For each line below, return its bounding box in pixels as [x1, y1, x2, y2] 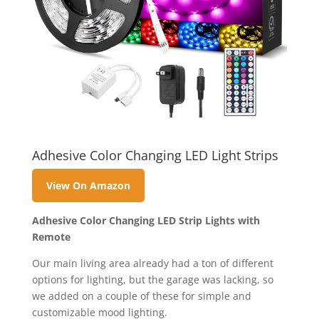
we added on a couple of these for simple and [31, 288, 251, 303]
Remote [31, 229, 70, 244]
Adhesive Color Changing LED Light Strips [31, 147, 278, 164]
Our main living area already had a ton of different [31, 256, 273, 270]
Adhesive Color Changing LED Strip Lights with [31, 213, 260, 227]
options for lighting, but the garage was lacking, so [31, 272, 273, 286]
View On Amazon [46, 178, 130, 192]
